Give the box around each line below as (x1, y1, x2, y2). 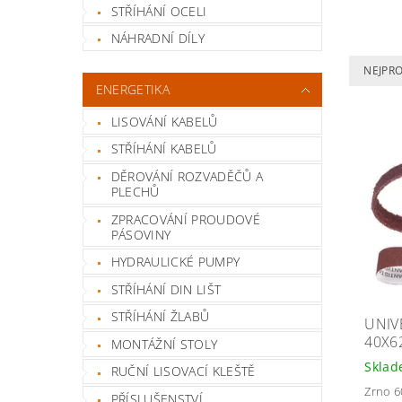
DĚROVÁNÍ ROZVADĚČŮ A (110, 167, 264, 185)
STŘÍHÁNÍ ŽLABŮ (110, 308, 210, 326)
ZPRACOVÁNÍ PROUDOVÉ (110, 210, 260, 228)
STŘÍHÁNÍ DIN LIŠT (110, 280, 222, 298)
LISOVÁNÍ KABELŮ (110, 112, 218, 130)
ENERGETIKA (95, 80, 170, 98)
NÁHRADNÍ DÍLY (110, 30, 205, 48)
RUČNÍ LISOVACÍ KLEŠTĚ (110, 363, 256, 380)
